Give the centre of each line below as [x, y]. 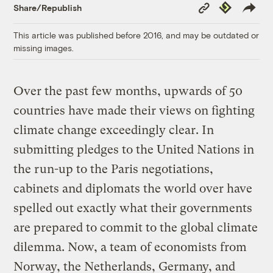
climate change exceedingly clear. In [114, 130]
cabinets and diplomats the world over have [133, 189]
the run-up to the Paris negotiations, [114, 169]
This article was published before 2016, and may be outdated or [136, 35]
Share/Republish [48, 7]
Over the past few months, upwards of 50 [128, 91]
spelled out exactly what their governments [133, 208]
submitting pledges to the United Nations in [134, 150]
